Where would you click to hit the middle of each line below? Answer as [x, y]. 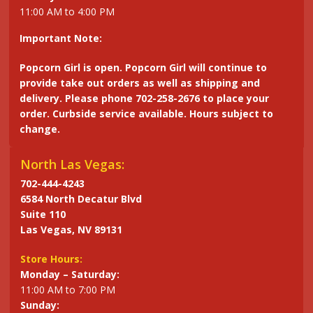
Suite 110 [43, 214]
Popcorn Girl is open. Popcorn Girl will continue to [144, 68]
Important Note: [61, 38]
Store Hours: [52, 259]
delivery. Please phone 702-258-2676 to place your [145, 99]
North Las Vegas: [73, 165]
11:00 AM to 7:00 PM [68, 290]
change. [40, 129]
